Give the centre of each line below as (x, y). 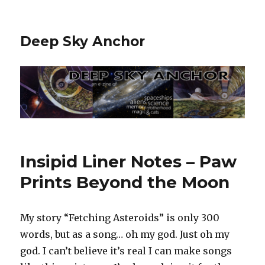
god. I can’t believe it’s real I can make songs (126, 251)
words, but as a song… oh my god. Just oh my (125, 235)
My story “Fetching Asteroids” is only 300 (120, 218)
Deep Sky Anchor (83, 41)
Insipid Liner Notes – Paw (129, 162)
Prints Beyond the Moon (125, 182)
